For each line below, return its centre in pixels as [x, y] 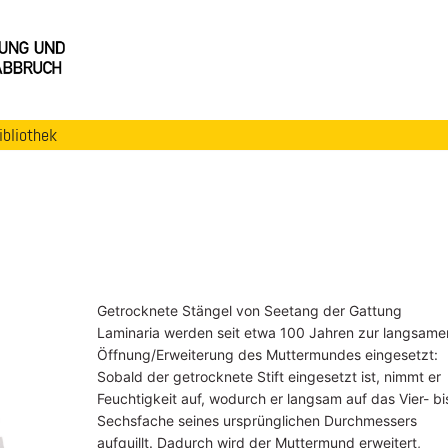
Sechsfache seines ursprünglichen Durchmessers [256, 420]
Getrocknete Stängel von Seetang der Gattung [249, 310]
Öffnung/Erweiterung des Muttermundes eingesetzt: [267, 354]
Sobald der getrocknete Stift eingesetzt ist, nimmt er [268, 376]
